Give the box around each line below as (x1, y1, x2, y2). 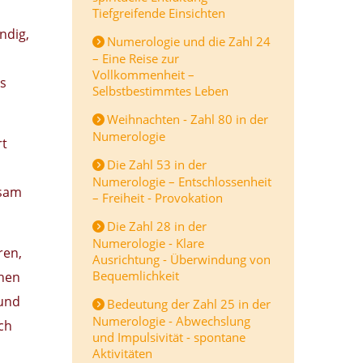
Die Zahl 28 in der (107, 218, 207, 234)
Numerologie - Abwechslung (92, 313, 250, 329)
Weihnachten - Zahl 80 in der (107, 111, 268, 127)
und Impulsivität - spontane (92, 329, 246, 345)
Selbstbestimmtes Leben (92, 83, 228, 99)
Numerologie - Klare (92, 235, 204, 251)
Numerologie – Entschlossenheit (92, 173, 271, 190)
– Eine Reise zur (92, 50, 179, 66)
